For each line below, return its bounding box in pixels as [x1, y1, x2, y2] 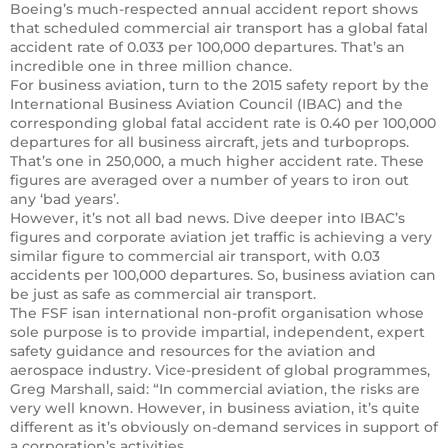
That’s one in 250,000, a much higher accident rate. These [10, 151, 424, 170]
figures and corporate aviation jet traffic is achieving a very [10, 227, 432, 246]
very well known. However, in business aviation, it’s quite [10, 398, 420, 417]
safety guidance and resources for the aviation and [10, 341, 376, 360]
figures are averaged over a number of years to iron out [10, 170, 409, 189]
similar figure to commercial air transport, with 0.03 [10, 246, 380, 265]
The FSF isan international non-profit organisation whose [10, 303, 424, 322]
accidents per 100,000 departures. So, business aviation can [10, 265, 436, 284]
